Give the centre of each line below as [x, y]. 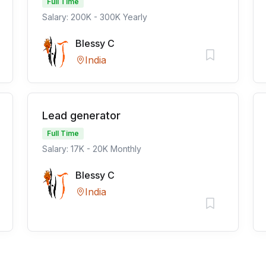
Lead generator [81, 115]
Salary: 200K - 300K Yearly [95, 17]
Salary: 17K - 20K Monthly [92, 149]
